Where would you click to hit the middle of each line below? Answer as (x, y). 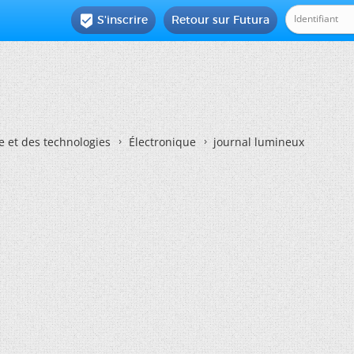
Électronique (162, 142)
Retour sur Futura (221, 20)
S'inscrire (123, 20)
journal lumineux (259, 142)
